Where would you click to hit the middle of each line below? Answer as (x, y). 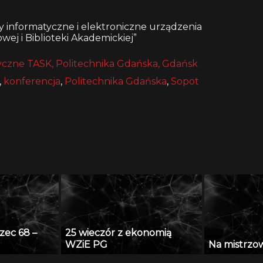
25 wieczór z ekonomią (118, 232)
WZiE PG (86, 244)
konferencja (32, 82)
